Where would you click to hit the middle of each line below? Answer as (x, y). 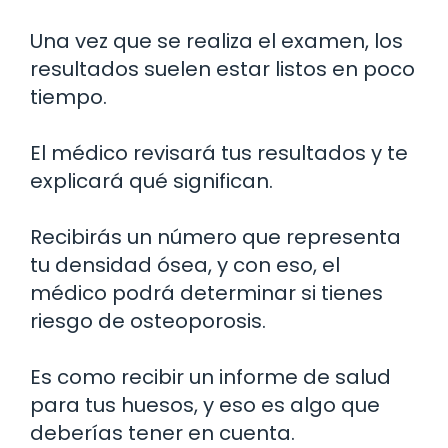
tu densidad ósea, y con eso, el (185, 264)
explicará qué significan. (151, 180)
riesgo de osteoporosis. (148, 320)
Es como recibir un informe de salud (210, 376)
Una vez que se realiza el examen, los (216, 40)
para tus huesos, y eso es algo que (205, 404)
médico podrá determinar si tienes (206, 292)
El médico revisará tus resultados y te (219, 152)
